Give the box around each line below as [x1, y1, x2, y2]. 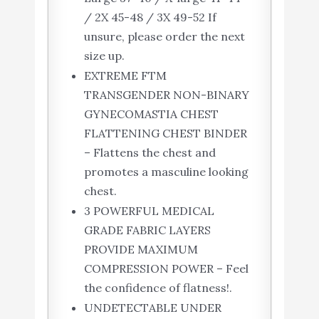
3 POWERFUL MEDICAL [83, 204, 214, 219]
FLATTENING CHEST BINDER [83, 126, 247, 141]
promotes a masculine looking [83, 164, 249, 179]
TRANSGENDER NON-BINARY [83, 88, 249, 103]
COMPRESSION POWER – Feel [83, 261, 249, 276]
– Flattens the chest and [83, 145, 216, 160]
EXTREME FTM [83, 68, 167, 83]
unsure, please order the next [83, 29, 245, 44]
